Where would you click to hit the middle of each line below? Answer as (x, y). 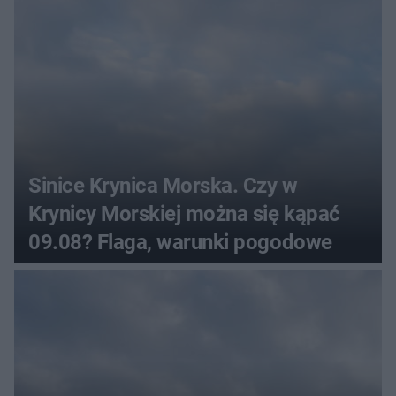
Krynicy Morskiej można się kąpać (184, 213)
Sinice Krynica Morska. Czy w (163, 185)
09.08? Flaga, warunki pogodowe (180, 242)
